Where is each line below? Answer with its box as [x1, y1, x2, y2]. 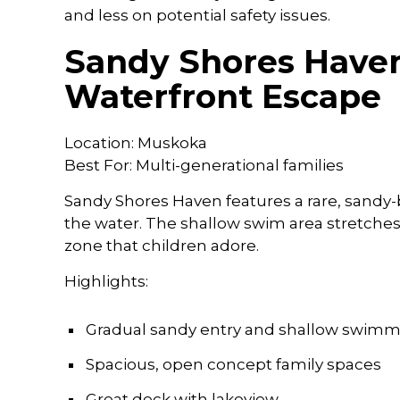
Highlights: [64, 271, 148, 290]
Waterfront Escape [64, 76, 381, 116]
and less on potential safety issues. [64, 5, 330, 24]
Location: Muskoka [64, 133, 207, 152]
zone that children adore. [64, 236, 259, 254]
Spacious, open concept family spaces [86, 354, 381, 373]
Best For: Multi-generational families [64, 155, 344, 174]
